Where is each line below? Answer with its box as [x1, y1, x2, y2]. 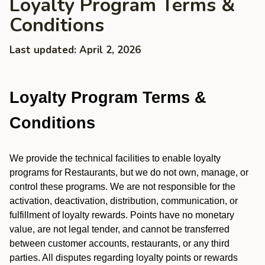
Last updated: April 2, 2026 [9, 43, 141, 57]
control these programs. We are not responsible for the [9, 182, 235, 192]
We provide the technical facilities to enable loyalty [9, 153, 221, 163]
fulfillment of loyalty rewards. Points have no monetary [9, 210, 234, 220]
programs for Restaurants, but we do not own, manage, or [9, 167, 248, 177]
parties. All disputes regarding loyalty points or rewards [9, 253, 238, 263]
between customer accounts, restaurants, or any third [9, 238, 230, 248]
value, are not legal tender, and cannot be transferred [9, 224, 230, 234]
